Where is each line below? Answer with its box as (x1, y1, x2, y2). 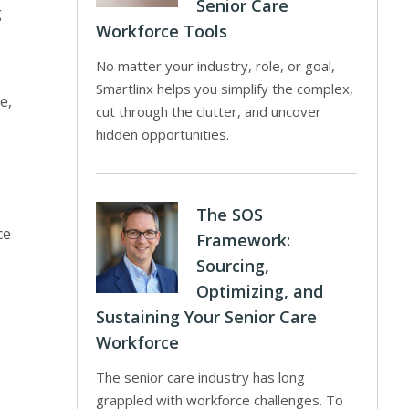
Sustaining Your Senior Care (96, 306, 318, 328)
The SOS (196, 204, 264, 225)
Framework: (196, 229, 291, 251)
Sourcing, (196, 255, 270, 277)
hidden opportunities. (96, 125, 230, 143)
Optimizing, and (196, 280, 324, 302)
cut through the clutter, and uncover (96, 102, 322, 121)
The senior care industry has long (96, 368, 306, 386)
